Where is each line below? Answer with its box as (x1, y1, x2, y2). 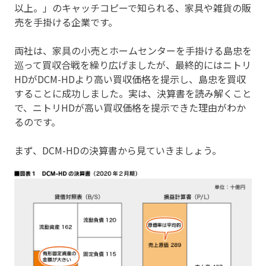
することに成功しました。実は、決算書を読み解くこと (14, 86, 252, 101)
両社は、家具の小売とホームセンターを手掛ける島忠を (14, 43, 252, 58)
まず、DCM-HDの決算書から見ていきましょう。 (14, 143, 221, 158)
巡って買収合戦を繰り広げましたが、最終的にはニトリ (14, 58, 251, 72)
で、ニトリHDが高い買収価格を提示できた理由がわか (14, 100, 246, 115)
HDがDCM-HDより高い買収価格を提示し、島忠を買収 (14, 72, 246, 87)
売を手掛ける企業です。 (14, 15, 118, 30)
